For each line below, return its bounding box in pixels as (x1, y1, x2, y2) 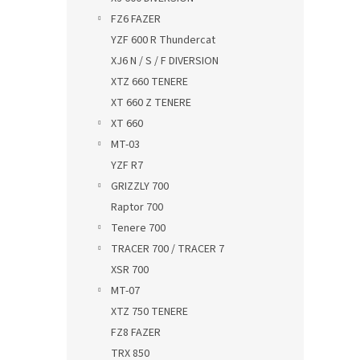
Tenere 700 (111, 220, 166, 236)
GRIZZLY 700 (111, 178, 169, 194)
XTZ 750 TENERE (111, 304, 188, 320)
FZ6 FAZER (111, 11, 161, 27)
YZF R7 (111, 157, 143, 174)
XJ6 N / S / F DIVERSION (111, 53, 219, 69)
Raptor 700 (111, 199, 163, 215)
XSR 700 (111, 262, 149, 278)
